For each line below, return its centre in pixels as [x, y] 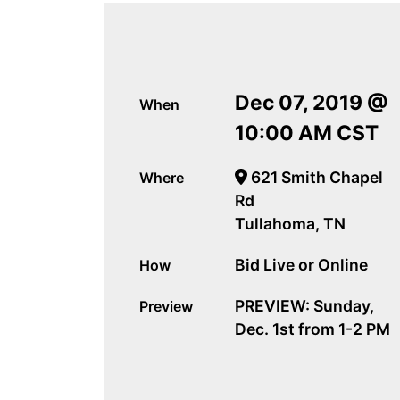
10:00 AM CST [307, 133]
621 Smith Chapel [315, 177]
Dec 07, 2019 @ [312, 102]
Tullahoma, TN [291, 223]
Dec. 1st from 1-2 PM [313, 329]
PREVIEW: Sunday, [305, 305]
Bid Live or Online [302, 264]
